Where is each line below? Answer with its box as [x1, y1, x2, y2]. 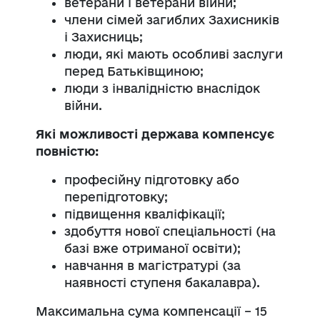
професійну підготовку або [64, 172, 239, 186]
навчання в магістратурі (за [64, 258, 241, 272]
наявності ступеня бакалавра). [64, 275, 260, 289]
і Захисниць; [64, 29, 143, 44]
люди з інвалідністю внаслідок [64, 81, 260, 95]
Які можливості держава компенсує [36, 126, 274, 141]
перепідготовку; [64, 189, 168, 204]
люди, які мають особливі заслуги [64, 46, 283, 61]
